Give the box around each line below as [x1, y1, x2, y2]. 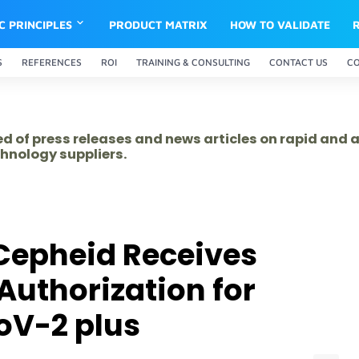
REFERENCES [22, 56, 82, 68]
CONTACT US [269, 56, 328, 68]
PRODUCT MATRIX [109, 17, 208, 31]
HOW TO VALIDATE [230, 17, 331, 31]
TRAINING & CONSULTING [136, 56, 250, 68]
